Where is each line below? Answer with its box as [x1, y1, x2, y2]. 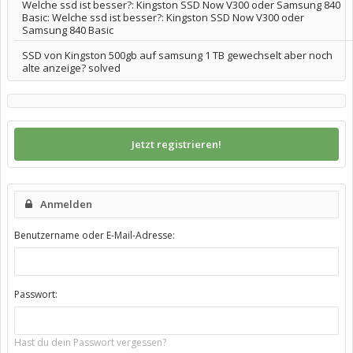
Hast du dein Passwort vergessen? [14, 336, 166, 349]
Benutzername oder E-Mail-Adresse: [14, 229, 175, 242]
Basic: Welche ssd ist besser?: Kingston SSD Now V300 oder [22, 10, 304, 24]
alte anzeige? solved [22, 61, 121, 75]
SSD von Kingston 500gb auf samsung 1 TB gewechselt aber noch [22, 48, 333, 62]
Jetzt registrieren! [132, 137, 221, 151]
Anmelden [40, 197, 92, 211]
